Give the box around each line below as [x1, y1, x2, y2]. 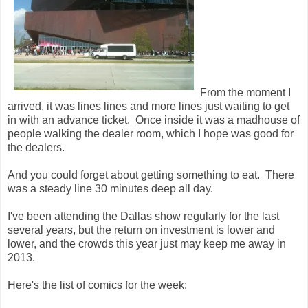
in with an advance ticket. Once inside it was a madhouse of [8, 113, 300, 126]
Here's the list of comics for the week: [8, 278, 187, 291]
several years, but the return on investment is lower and [8, 223, 275, 236]
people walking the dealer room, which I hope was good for [8, 127, 294, 140]
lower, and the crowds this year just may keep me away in [8, 237, 286, 250]
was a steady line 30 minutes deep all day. [8, 182, 213, 195]
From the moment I [200, 86, 291, 98]
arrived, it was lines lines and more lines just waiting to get [8, 100, 289, 112]
